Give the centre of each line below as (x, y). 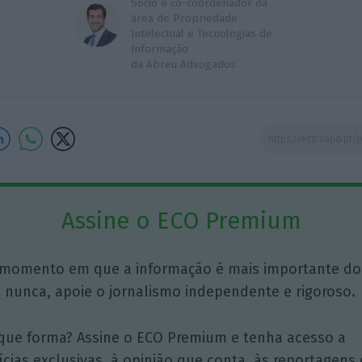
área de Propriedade (184, 18)
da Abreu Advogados (183, 64)
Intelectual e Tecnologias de (201, 33)
